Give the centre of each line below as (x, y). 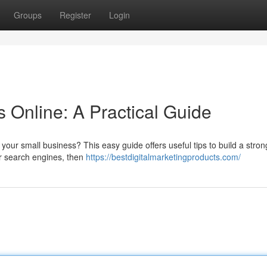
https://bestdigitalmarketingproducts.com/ (163, 157)
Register (75, 15)
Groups (28, 15)
